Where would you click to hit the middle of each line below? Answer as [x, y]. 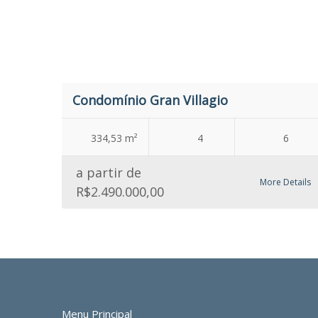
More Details [285, 182]
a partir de [109, 172]
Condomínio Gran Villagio [150, 100]
